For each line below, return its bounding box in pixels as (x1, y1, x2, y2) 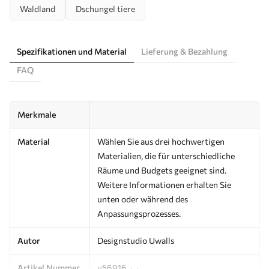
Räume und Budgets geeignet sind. (97, 165, 226, 175)
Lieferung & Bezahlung (141, 46, 228, 56)
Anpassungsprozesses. (97, 208, 181, 219)
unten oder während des (97, 193, 188, 204)
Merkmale (17, 109, 56, 119)
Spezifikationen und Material (17, 46, 127, 56)
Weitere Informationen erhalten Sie (97, 179, 231, 190)
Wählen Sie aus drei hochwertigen (97, 136, 225, 147)
